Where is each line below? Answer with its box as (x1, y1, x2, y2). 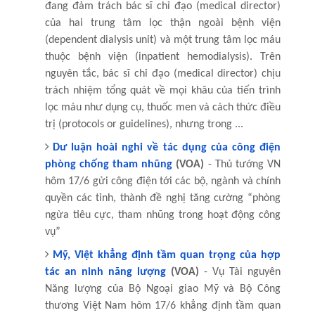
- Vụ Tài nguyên (199, 266, 281, 278)
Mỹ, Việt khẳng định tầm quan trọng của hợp (52, 249, 281, 261)
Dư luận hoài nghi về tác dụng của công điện (52, 141, 281, 153)
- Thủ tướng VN (204, 158, 281, 170)
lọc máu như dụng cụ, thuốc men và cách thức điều (44, 101, 281, 113)
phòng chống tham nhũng (44, 158, 173, 170)
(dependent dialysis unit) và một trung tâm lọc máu (44, 34, 281, 46)
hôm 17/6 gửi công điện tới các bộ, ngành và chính (44, 175, 281, 187)
